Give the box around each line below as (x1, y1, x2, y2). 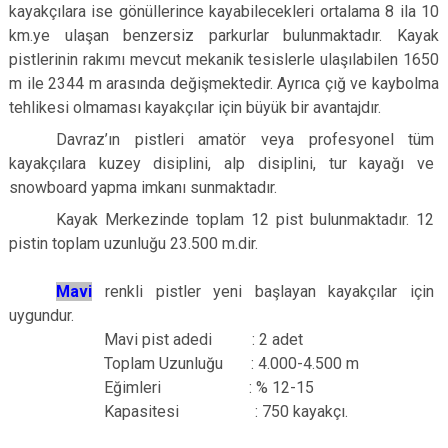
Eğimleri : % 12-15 (56, 378, 315, 397)
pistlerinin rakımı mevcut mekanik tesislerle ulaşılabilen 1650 (9, 50, 439, 69)
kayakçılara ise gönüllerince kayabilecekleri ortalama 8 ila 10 (9, 2, 439, 21)
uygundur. (9, 306, 74, 325)
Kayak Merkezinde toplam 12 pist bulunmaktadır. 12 (56, 210, 435, 229)
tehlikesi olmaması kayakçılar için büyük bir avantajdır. (9, 98, 381, 117)
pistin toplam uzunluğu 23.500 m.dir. (9, 234, 258, 253)
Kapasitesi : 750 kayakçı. (56, 402, 349, 421)
